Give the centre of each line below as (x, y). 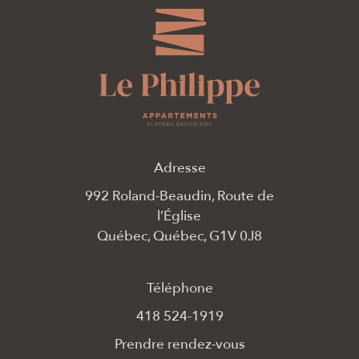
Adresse (179, 167)
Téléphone (179, 288)
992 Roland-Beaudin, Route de (179, 196)
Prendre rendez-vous (179, 344)
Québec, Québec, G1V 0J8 (179, 236)
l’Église (179, 216)
